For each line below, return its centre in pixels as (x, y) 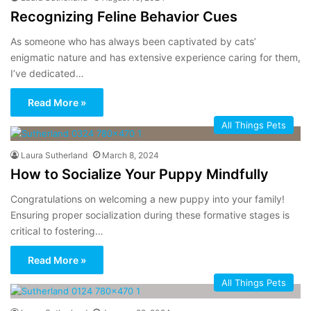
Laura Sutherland (54, 155)
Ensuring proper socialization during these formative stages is (150, 215)
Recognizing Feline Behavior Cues (124, 16)
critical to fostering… (57, 230)
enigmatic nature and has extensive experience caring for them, (155, 57)
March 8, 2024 (131, 155)
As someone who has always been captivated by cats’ (133, 41)
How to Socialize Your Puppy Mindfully (140, 174)
